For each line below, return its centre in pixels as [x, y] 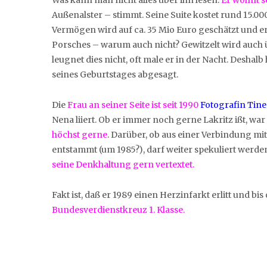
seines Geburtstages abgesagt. [115, 74]
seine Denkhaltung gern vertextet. [123, 164]
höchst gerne [80, 134]
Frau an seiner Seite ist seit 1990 [133, 105]
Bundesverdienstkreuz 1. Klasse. [118, 209]
